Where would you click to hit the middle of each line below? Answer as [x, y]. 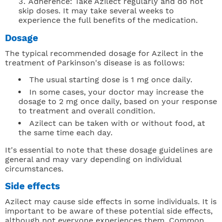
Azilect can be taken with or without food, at [117, 123]
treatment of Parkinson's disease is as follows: [95, 63]
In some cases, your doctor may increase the [116, 92]
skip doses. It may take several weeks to [96, 11]
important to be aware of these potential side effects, [109, 211]
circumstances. [34, 169]
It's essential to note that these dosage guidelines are [109, 150]
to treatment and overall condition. [87, 111]
